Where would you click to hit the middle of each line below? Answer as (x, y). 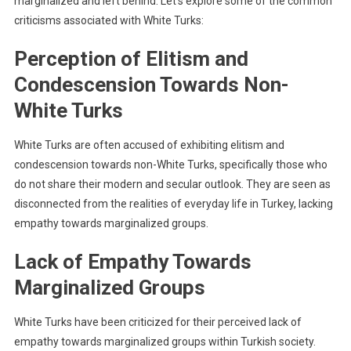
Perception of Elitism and (131, 58)
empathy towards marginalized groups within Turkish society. (165, 341)
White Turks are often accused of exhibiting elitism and (149, 145)
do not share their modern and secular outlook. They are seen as (172, 184)
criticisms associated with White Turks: (109, 20)
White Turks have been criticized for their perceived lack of (157, 322)
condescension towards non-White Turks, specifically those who (170, 164)
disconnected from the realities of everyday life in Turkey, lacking (173, 203)
